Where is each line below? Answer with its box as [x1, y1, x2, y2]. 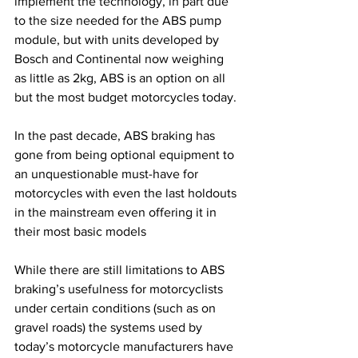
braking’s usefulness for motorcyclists [14, 281, 226, 296]
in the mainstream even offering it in [14, 205, 220, 219]
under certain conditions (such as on [14, 300, 219, 315]
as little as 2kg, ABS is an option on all [14, 70, 229, 85]
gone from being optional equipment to [14, 147, 237, 161]
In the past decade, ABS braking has [14, 128, 218, 142]
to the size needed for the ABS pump [14, 13, 225, 27]
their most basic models [14, 224, 146, 238]
